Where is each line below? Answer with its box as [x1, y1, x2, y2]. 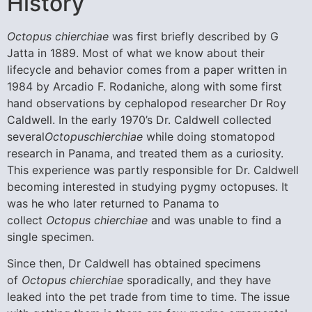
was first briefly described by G [109, 29, 279, 43]
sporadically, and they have [123, 273, 271, 288]
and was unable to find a [148, 212, 281, 227]
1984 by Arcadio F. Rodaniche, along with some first [7, 79, 282, 93]
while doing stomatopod [143, 129, 275, 143]
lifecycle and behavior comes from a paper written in [7, 62, 287, 77]
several [7, 129, 45, 143]
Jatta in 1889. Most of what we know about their [7, 45, 265, 60]
